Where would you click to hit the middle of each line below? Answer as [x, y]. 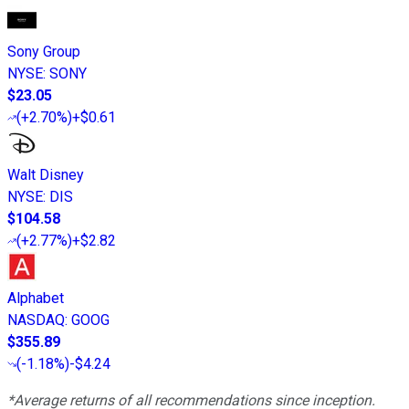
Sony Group [44, 52]
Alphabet [36, 299]
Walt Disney [46, 175]
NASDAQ [36, 320]
